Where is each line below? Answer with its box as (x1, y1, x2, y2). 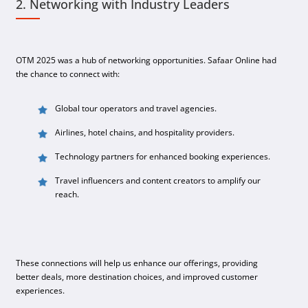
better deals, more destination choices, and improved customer (16, 271, 258, 283)
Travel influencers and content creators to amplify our (55, 175, 261, 187)
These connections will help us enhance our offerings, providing (16, 257, 258, 269)
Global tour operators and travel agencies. (55, 102, 217, 115)
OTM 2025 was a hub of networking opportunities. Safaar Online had (16, 54, 277, 67)
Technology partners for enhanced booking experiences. (55, 151, 271, 163)
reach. (55, 188, 80, 201)
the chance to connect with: (16, 68, 120, 80)
